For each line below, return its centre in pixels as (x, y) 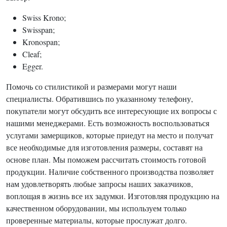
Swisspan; (39, 30)
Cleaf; (32, 54)
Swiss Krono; (44, 17)
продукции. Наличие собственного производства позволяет (110, 172)
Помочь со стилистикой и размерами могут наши (91, 86)
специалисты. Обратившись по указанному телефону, (100, 99)
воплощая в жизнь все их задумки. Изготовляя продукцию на (113, 196)
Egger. (33, 66)
